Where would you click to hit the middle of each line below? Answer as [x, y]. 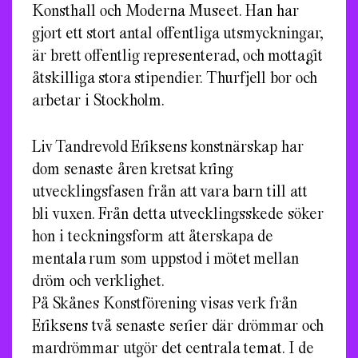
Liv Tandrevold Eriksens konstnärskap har [168, 145]
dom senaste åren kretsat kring [133, 168]
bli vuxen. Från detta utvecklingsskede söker [178, 213]
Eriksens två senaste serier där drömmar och [178, 324]
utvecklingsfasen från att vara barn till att [169, 190]
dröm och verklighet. [98, 280]
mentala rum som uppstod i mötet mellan [165, 257]
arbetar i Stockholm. [98, 99]
